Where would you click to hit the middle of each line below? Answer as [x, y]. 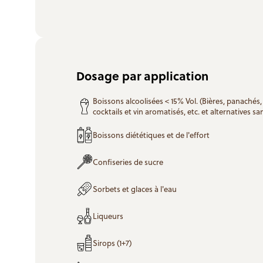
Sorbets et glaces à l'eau [135, 189]
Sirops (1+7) [112, 243]
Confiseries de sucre [128, 162]
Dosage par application [142, 75]
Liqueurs [108, 216]
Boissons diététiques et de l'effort [151, 135]
